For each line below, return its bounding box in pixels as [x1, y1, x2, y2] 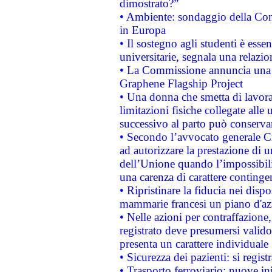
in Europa [119, 24, 166, 36]
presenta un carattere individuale [119, 237, 268, 250]
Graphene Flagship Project [119, 77, 243, 90]
